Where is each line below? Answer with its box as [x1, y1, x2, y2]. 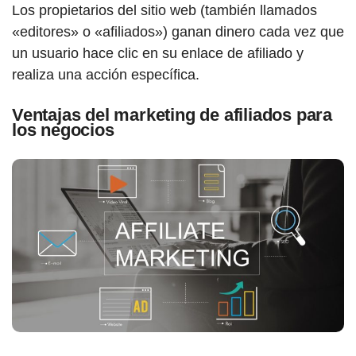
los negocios [12, 120, 114, 140]
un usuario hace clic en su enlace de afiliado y [12, 45, 304, 61]
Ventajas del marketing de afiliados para [12, 105, 332, 125]
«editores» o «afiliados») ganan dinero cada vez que [12, 24, 344, 40]
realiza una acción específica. [12, 67, 199, 83]
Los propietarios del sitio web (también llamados [12, 2, 317, 18]
